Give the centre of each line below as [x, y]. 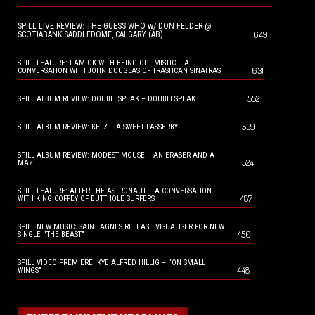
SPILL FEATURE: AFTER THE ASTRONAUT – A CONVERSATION [115, 191]
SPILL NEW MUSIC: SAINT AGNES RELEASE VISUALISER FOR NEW [121, 227]
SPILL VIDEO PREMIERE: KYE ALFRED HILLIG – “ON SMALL [111, 263]
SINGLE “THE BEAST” [51, 235]
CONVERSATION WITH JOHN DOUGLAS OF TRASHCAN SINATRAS [119, 71]
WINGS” [29, 271]
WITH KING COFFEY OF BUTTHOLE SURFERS [86, 199]
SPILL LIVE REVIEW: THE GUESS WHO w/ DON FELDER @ [115, 26]
